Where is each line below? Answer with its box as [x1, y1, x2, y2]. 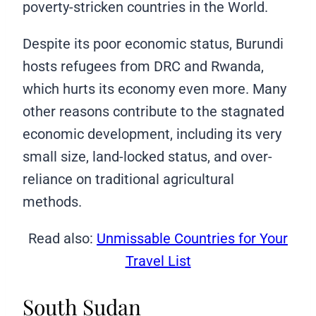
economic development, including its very [23, 126, 281, 143]
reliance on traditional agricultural [23, 171, 234, 188]
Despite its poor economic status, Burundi [23, 35, 284, 53]
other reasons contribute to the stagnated [23, 103, 284, 121]
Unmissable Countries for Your [97, 230, 288, 248]
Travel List [125, 253, 191, 270]
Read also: [28, 230, 97, 248]
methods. [23, 193, 82, 211]
